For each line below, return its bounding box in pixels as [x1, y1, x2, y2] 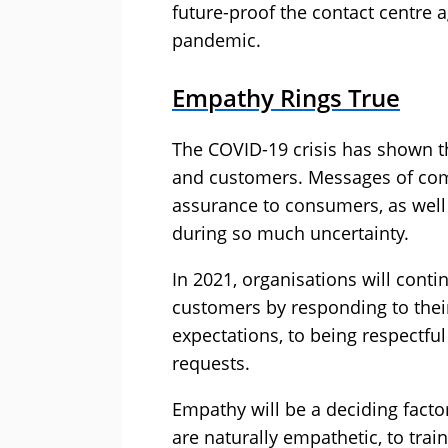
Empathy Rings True [172, 81, 400, 115]
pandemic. [172, 28, 261, 53]
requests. [172, 351, 250, 376]
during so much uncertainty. [172, 221, 409, 246]
